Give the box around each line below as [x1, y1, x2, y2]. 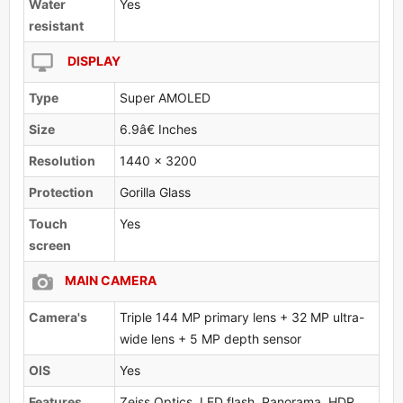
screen [29, 237, 71, 253]
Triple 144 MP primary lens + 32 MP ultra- [120, 309, 364, 325]
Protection [29, 184, 94, 200]
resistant [29, 17, 84, 33]
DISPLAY [65, 52, 121, 68]
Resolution [29, 152, 95, 168]
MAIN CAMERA [65, 272, 157, 288]
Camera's [29, 309, 87, 325]
